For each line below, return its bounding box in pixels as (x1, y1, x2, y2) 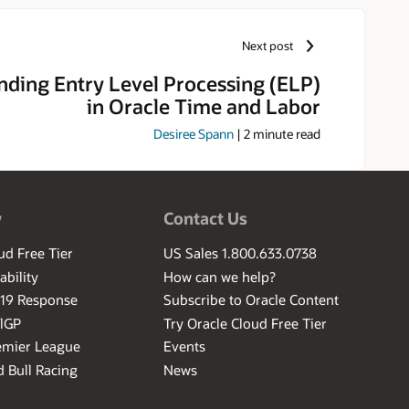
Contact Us (163, 207, 248, 230)
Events (163, 337, 206, 356)
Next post (242, 38, 294, 54)
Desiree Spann (153, 125, 234, 143)
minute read (250, 125, 320, 143)
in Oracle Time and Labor (87, 92, 320, 119)
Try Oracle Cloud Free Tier (163, 313, 328, 332)
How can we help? (163, 267, 277, 286)
